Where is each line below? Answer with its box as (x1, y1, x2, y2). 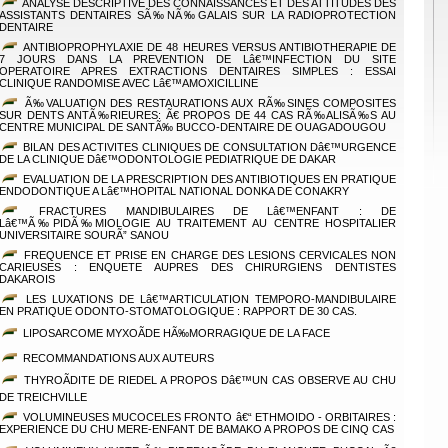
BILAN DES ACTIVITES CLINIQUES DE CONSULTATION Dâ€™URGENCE (20, 141, 396, 153)
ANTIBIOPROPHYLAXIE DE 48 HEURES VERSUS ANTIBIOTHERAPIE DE (20, 41, 396, 53)
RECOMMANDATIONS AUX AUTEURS (20, 352, 214, 364)
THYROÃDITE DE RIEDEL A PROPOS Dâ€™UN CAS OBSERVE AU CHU (20, 374, 396, 386)
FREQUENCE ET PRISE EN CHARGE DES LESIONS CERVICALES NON (20, 249, 396, 261)
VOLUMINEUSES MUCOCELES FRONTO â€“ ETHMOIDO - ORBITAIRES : (20, 411, 396, 423)
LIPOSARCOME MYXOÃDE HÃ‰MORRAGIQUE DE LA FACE (20, 327, 330, 339)
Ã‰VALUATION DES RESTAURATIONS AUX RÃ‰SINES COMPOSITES (20, 97, 396, 109)
